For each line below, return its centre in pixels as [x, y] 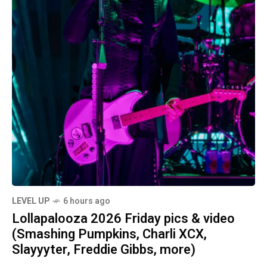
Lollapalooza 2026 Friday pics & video [123, 218]
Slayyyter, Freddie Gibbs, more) [104, 249]
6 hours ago [87, 201]
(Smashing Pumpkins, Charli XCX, [109, 234]
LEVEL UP [31, 201]
